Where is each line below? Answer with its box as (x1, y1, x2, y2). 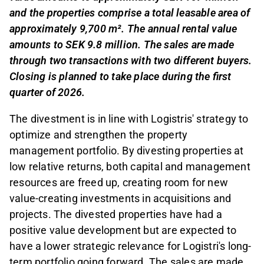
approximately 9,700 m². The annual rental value (9, 22, 237, 35)
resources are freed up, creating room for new (9, 176, 229, 189)
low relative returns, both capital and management (9, 160, 250, 173)
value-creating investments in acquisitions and (9, 192, 232, 205)
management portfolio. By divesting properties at (9, 144, 244, 157)
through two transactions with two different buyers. (9, 54, 252, 67)
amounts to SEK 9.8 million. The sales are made (9, 38, 235, 51)
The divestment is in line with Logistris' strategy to (9, 113, 249, 126)
